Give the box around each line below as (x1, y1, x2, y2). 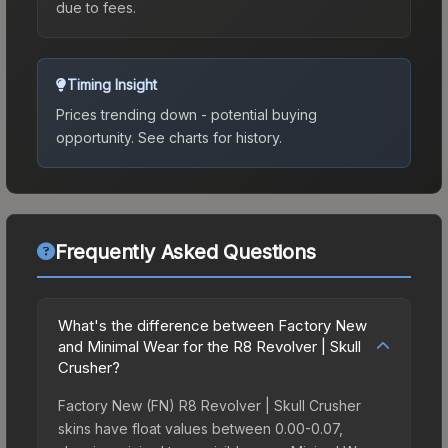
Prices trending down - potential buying (56, 105, 317, 123)
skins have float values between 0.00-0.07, (58, 419, 343, 437)
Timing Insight (67, 75, 157, 93)
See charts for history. (134, 128, 282, 146)
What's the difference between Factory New (58, 315, 367, 335)
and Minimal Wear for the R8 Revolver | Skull (58, 336, 361, 356)
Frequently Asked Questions (54, 239, 316, 264)
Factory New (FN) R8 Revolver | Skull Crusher (58, 396, 361, 414)
